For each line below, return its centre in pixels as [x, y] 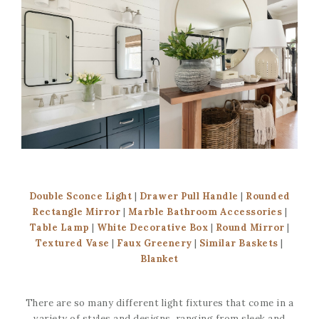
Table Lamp [59, 227]
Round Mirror [250, 227]
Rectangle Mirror [78, 211]
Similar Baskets [237, 243]
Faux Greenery [153, 243]
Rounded [268, 196]
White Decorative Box [152, 227]
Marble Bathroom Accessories [205, 211]
